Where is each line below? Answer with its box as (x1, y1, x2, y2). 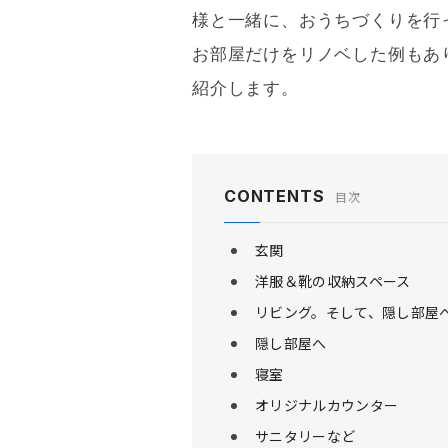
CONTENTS (224, 186, 325, 206)
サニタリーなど (255, 426, 356, 446)
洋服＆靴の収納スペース (255, 271, 411, 291)
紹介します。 (192, 79, 299, 98)
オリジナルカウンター (255, 395, 399, 415)
